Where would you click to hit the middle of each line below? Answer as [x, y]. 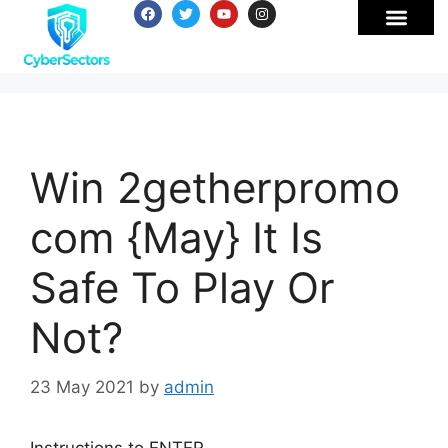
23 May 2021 [82, 386]
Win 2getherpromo [215, 187]
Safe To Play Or [182, 287]
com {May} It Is [176, 237]
